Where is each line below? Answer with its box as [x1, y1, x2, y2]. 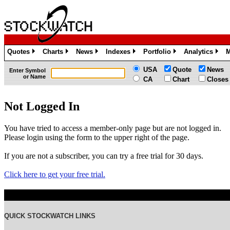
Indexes [106, 48, 130, 55]
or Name [23, 73, 46, 80]
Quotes [7, 48, 30, 55]
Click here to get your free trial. [4, 169, 105, 179]
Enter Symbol [9, 67, 46, 73]
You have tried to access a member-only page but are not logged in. [4, 123, 221, 132]
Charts [43, 48, 63, 55]
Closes [207, 75, 228, 83]
